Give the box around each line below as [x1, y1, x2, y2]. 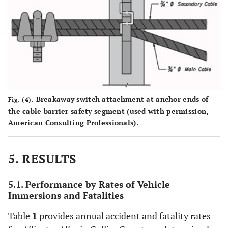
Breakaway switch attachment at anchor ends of [34, 94, 209, 104]
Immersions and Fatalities [8, 189, 124, 202]
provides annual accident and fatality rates [37, 209, 211, 222]
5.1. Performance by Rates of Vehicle [8, 178, 170, 190]
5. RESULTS [8, 150, 76, 167]
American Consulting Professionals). [8, 117, 138, 127]
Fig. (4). [8, 95, 34, 103]
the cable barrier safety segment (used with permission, [8, 106, 209, 116]
